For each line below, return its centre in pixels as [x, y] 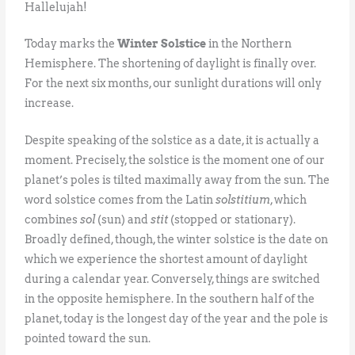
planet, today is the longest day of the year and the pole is [177, 319]
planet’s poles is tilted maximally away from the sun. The [177, 180]
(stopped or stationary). [232, 220]
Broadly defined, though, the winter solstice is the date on [177, 240]
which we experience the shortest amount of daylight [166, 260]
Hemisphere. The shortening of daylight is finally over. [171, 64]
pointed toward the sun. [88, 339]
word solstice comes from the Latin [120, 200]
